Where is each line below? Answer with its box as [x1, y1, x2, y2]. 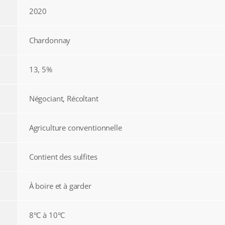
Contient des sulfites [29, 152, 97, 162]
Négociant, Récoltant [29, 93, 98, 104]
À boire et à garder [29, 181, 91, 191]
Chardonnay [29, 35, 71, 46]
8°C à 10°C [29, 210, 65, 220]
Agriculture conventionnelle [29, 123, 122, 133]
